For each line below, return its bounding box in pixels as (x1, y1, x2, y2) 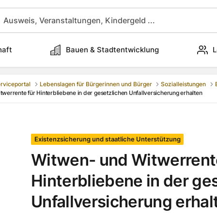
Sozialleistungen (161, 80, 206, 88)
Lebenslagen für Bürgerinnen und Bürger (39, 80, 152, 88)
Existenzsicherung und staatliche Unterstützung (34, 135, 181, 143)
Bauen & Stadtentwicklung (66, 45, 159, 54)
